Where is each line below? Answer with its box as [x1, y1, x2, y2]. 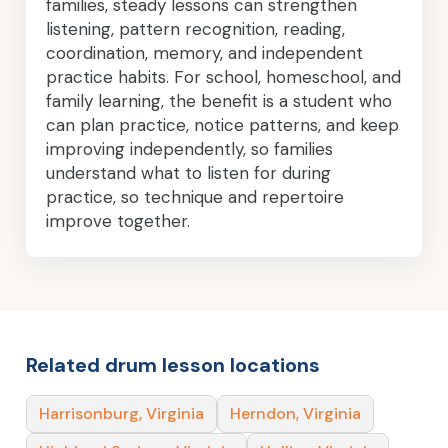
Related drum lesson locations [26, 351, 320, 378]
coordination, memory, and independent [46, 41, 363, 64]
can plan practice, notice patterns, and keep [46, 113, 399, 136]
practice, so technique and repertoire [46, 185, 344, 208]
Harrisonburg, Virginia [39, 402, 204, 424]
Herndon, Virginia [230, 402, 361, 424]
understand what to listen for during [46, 161, 331, 184]
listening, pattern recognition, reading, [46, 17, 345, 40]
